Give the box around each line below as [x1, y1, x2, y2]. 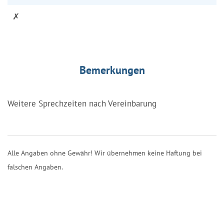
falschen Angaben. [7, 162, 63, 171]
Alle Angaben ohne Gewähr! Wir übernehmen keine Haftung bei [7, 148, 202, 157]
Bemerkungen [79, 62, 145, 77]
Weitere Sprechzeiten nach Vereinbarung [7, 97, 156, 109]
